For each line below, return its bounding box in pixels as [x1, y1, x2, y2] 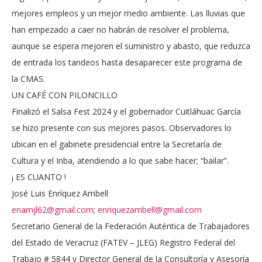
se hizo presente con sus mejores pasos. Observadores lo [12, 122, 232, 134]
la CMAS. [12, 73, 45, 85]
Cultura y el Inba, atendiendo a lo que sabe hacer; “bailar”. [12, 155, 229, 167]
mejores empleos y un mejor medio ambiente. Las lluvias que [12, 8, 245, 19]
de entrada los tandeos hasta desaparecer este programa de [12, 57, 242, 68]
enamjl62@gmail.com [12, 204, 94, 216]
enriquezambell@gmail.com [98, 204, 202, 216]
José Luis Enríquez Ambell [12, 188, 108, 199]
